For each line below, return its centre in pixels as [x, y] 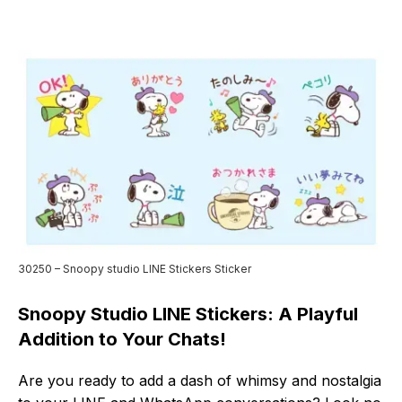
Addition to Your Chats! [122, 340]
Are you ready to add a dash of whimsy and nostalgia [200, 381]
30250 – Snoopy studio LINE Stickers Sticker [135, 269]
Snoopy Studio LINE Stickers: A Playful [188, 315]
